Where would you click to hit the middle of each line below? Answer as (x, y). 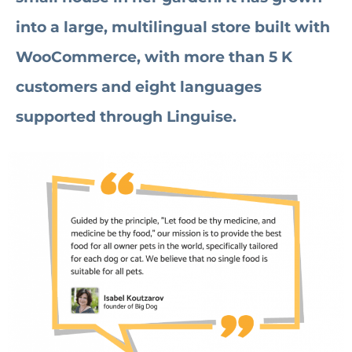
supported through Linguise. (126, 117)
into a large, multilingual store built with (173, 27)
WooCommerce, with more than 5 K (154, 57)
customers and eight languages (139, 87)
